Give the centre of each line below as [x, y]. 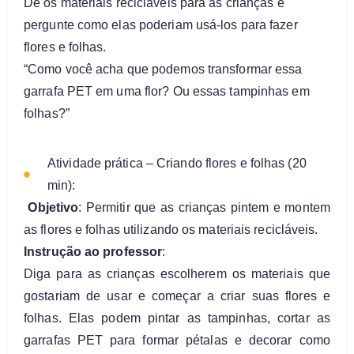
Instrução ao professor [93, 251]
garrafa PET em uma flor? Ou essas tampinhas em [167, 92]
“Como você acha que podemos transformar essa [163, 70]
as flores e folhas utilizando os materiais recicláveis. [171, 229]
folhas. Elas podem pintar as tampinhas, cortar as [177, 318]
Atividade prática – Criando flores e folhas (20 [177, 163]
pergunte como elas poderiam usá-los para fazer [161, 25]
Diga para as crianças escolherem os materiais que [177, 273]
